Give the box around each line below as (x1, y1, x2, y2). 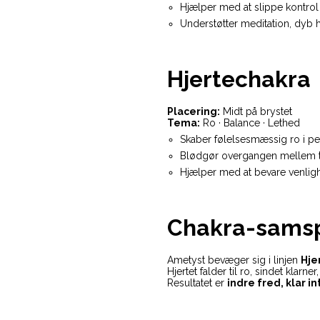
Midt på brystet (220, 106, 292, 118)
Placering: (167, 106, 220, 118)
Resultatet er (167, 277, 227, 289)
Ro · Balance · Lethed (200, 117, 300, 129)
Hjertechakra (167, 66, 311, 93)
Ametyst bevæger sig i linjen (167, 254, 301, 266)
